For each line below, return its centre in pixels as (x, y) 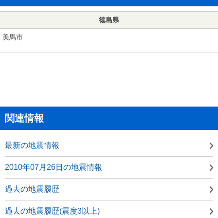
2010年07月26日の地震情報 (54, 167)
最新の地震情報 (32, 145)
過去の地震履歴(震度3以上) (52, 211)
